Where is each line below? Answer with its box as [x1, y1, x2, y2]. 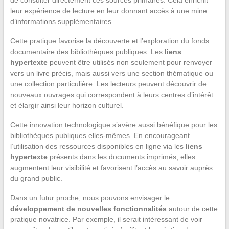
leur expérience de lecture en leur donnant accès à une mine [10, 6, 207, 15]
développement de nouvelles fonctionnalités [10, 204, 167, 213]
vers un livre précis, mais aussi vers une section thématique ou [10, 68, 213, 77]
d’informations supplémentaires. [10, 17, 113, 26]
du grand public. [10, 174, 62, 182]
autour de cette [166, 204, 218, 213]
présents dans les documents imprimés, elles [47, 152, 195, 161]
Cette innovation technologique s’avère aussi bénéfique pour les [10, 120, 217, 129]
